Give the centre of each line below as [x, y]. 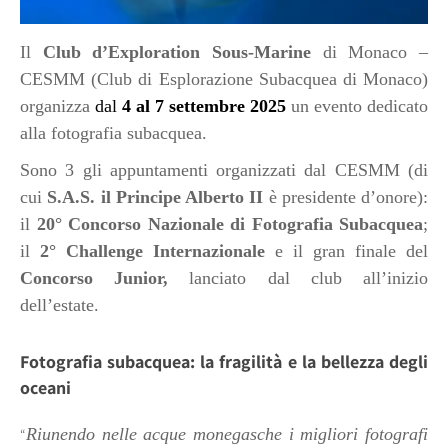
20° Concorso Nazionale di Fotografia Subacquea [229, 224]
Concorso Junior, [94, 278]
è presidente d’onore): [345, 197]
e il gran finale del [346, 251]
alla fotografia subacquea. [113, 133]
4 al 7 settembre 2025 [206, 106]
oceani [45, 388]
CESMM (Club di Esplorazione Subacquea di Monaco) [224, 79]
